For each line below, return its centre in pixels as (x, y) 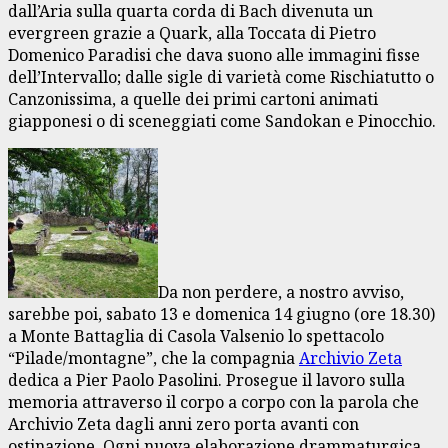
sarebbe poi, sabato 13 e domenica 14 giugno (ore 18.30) (221, 313)
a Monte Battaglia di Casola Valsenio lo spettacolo (196, 335)
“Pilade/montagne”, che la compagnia (153, 357)
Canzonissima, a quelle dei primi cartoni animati (193, 98)
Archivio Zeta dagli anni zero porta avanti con (183, 423)
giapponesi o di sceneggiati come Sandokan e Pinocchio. (222, 120)
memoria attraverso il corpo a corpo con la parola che (213, 401)
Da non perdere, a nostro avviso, (281, 291)
